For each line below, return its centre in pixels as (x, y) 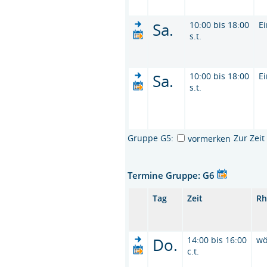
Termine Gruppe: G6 (173, 175)
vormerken (209, 138)
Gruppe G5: (151, 138)
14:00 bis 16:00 (217, 240)
